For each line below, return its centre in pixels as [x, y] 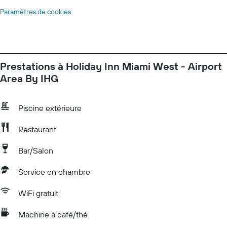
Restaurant [37, 129]
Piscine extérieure [50, 108]
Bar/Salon [36, 150]
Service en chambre [54, 172]
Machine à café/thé [53, 214]
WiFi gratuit [38, 193]
